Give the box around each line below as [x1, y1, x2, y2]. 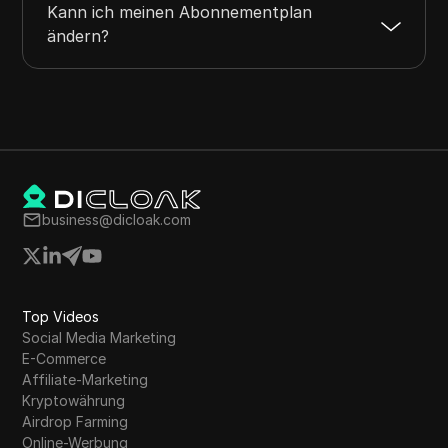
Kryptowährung [22, 392, 126, 410]
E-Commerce [22, 350, 107, 368]
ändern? [47, 26, 110, 47]
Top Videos [22, 308, 100, 326]
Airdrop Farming [22, 413, 129, 431]
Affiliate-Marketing [22, 371, 149, 389]
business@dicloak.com [42, 211, 192, 229]
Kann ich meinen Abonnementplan [47, 2, 313, 23]
